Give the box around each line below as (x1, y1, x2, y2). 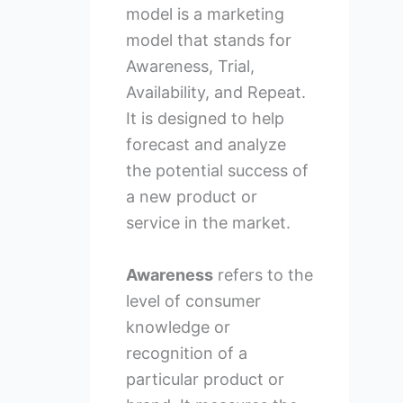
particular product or (125, 370, 284, 390)
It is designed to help (125, 109, 284, 129)
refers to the (212, 265, 313, 285)
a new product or (125, 187, 257, 207)
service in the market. (125, 213, 291, 233)
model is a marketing (125, 4, 284, 24)
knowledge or (125, 318, 230, 337)
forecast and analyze (125, 135, 286, 155)
